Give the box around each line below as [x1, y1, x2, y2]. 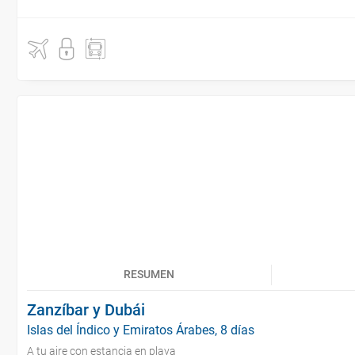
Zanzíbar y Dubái [27, 300, 145, 319]
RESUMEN [124, 268, 174, 281]
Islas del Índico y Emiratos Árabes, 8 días [27, 323, 254, 338]
